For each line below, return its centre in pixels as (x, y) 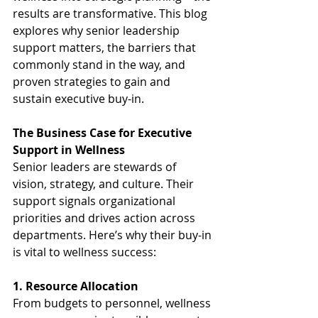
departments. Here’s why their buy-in (114, 235)
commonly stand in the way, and (100, 64)
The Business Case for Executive (104, 132)
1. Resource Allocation (76, 286)
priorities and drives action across (105, 218)
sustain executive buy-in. (78, 98)
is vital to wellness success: (84, 252)
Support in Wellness (69, 149)
